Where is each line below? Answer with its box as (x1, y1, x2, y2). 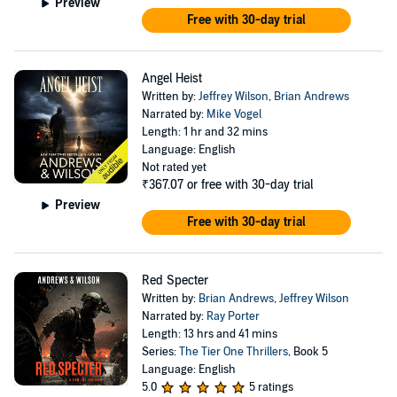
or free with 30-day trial (186, 177, 313, 192)
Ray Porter (206, 309, 260, 323)
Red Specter (141, 273, 208, 288)
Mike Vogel (206, 107, 261, 121)
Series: (141, 345, 179, 359)
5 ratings (248, 380, 293, 394)
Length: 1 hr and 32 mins (141, 125, 268, 139)
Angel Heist (141, 71, 202, 86)
